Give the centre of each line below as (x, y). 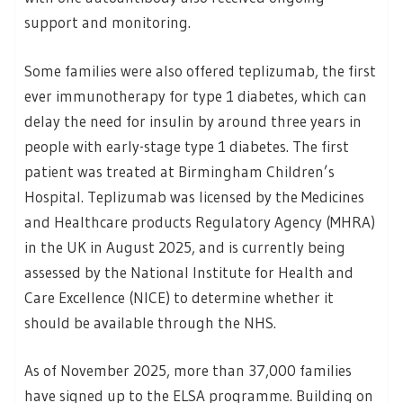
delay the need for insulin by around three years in (193, 121)
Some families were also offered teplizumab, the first (200, 70)
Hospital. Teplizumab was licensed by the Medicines (194, 196)
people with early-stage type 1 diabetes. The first (187, 146)
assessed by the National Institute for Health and (189, 272)
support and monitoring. (107, 22)
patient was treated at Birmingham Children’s (179, 171)
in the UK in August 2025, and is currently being (185, 246)
